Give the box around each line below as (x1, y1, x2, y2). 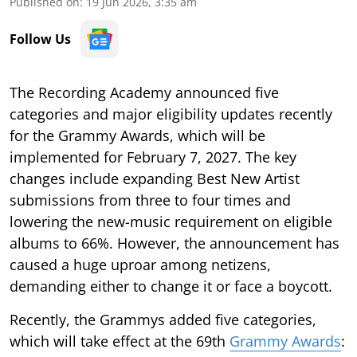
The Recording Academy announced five (10, 82, 279, 102)
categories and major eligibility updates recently (10, 104, 332, 124)
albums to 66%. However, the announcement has (10, 233, 339, 253)
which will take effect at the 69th (10, 331, 229, 351)
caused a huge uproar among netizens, (10, 254, 271, 274)
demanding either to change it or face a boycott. (10, 276, 332, 296)
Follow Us (10, 29, 71, 48)
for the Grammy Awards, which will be (10, 125, 265, 145)
